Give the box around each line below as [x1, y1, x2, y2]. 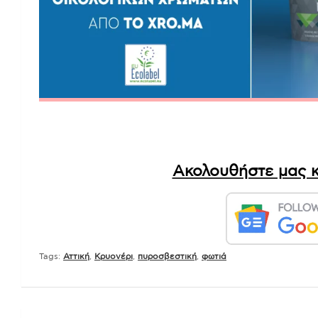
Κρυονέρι [94, 251, 133, 261]
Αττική [63, 251, 89, 261]
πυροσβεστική [138, 251, 197, 261]
